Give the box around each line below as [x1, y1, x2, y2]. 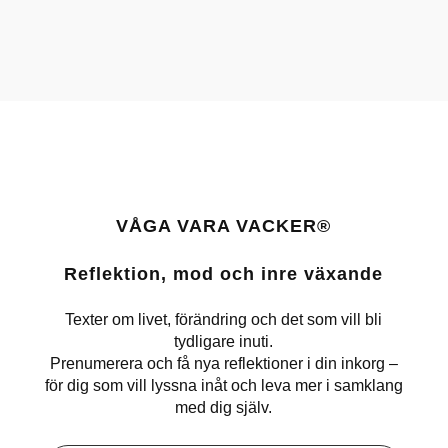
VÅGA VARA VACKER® [116, 216, 332, 237]
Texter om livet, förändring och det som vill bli [65, 311, 383, 329]
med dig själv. [175, 399, 273, 417]
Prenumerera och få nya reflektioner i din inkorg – [49, 355, 398, 373]
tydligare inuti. [174, 333, 274, 351]
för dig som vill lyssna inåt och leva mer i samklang [44, 377, 403, 395]
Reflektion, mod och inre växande [64, 263, 384, 284]
